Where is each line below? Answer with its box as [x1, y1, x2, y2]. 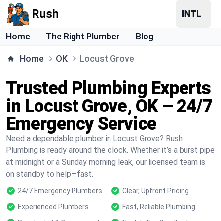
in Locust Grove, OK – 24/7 [6, 96, 213, 116]
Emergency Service [6, 113, 156, 134]
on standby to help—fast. [6, 169, 93, 179]
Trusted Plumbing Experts [6, 78, 211, 99]
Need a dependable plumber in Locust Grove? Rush [6, 134, 183, 143]
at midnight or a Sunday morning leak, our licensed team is [6, 157, 205, 167]
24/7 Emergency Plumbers [18, 187, 102, 195]
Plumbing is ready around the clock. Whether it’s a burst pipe [6, 146, 215, 155]
